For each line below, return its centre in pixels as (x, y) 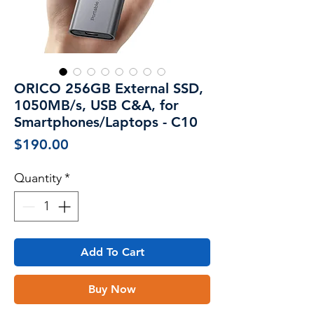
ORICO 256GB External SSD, (109, 88)
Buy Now (112, 289)
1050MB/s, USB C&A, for (96, 105)
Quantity (38, 178)
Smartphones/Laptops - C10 (106, 122)
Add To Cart (112, 252)
